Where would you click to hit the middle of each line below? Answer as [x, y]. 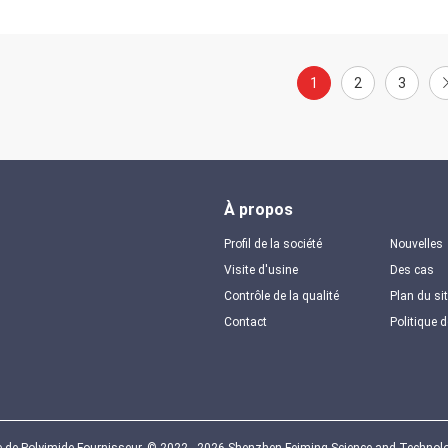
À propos [258, 209]
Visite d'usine [261, 270]
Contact [245, 322]
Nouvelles [416, 244]
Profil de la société [273, 244]
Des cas [411, 270]
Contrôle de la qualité [281, 296]
